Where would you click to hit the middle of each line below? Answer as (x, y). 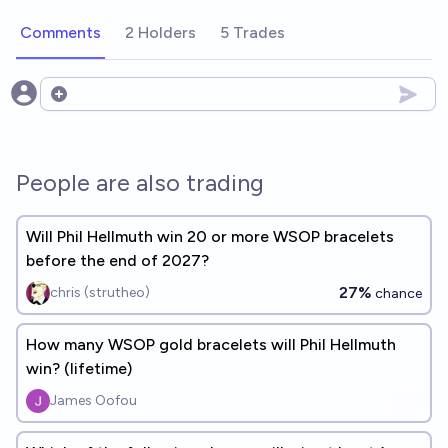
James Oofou (93, 400)
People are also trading (140, 182)
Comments (60, 32)
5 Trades (252, 32)
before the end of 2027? (117, 260)
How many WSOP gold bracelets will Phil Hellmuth (211, 344)
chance (397, 293)
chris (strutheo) (100, 292)
